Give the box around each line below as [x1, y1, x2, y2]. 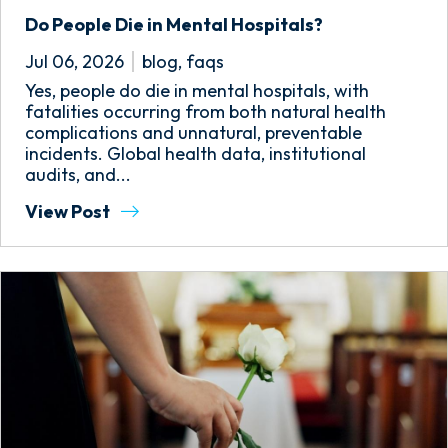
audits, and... [25, 163, 131, 186]
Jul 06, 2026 [25, 50, 124, 73]
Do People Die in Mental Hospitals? [25, 13, 323, 36]
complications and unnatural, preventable [25, 121, 362, 144]
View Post [25, 200, 113, 223]
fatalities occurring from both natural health [25, 100, 386, 123]
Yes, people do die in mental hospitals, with [25, 79, 369, 102]
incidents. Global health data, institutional [25, 142, 366, 165]
